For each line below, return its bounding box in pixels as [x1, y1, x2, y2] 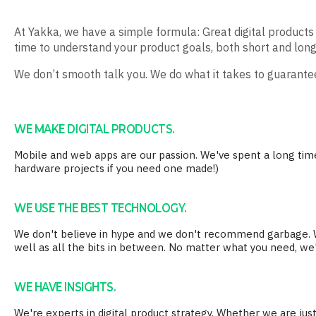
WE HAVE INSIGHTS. [14, 278, 116, 295]
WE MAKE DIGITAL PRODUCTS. [14, 120, 174, 137]
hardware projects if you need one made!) [14, 161, 219, 175]
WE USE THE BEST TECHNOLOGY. [14, 199, 186, 216]
